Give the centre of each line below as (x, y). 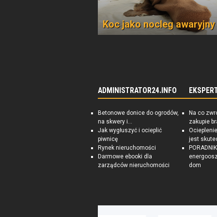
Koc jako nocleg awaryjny (159, 24)
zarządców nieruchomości (134, 165)
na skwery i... (115, 122)
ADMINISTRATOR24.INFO (137, 91)
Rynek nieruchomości (127, 148)
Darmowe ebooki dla (125, 156)
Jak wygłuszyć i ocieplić (130, 130)
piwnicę (108, 139)
